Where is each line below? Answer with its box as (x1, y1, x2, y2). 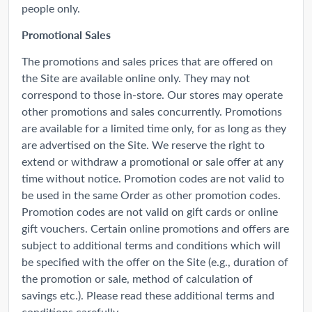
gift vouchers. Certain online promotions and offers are (22, 220, 289, 235)
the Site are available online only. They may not (22, 70, 250, 85)
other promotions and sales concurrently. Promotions (22, 103, 282, 118)
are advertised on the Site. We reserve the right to (22, 136, 265, 152)
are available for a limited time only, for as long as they (22, 120, 286, 135)
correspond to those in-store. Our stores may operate (22, 86, 283, 102)
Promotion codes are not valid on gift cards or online (22, 203, 278, 219)
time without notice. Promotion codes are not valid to (22, 170, 284, 185)
